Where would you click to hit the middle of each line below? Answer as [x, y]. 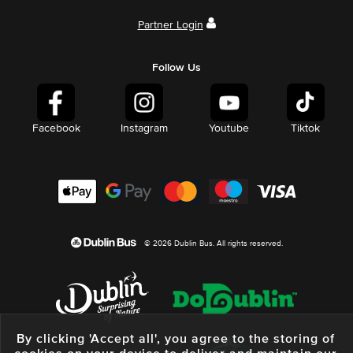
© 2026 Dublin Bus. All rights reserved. [213, 244]
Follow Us [176, 68]
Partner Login [170, 26]
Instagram [145, 129]
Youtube [229, 129]
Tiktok [306, 129]
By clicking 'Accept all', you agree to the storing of [176, 339]
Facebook [56, 129]
